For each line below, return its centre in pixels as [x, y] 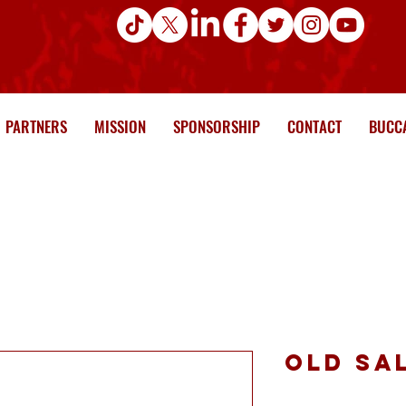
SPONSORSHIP [216, 127]
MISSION [120, 127]
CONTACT [314, 127]
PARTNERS [36, 127]
